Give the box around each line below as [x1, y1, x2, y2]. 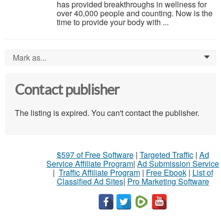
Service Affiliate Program [46, 158, 133, 170]
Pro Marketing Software [127, 176, 209, 187]
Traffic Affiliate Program [58, 167, 140, 179]
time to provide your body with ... [57, 16, 169, 28]
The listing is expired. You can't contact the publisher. [15, 107, 199, 119]
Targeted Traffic [139, 149, 193, 161]
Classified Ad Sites [56, 176, 123, 187]
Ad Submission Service [137, 158, 219, 170]
